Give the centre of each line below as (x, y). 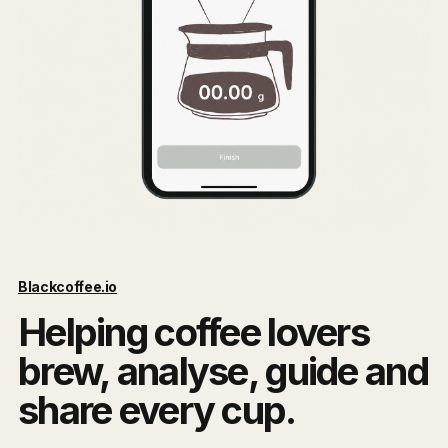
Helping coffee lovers (194, 332)
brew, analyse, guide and (223, 371)
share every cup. (157, 410)
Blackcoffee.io (68, 287)
